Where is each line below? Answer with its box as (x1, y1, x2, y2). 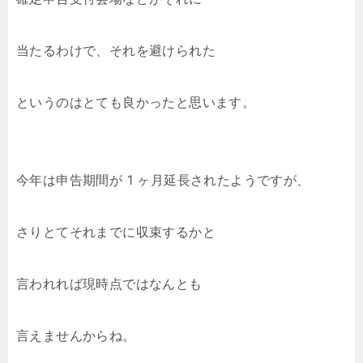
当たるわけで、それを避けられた (16, 42, 216, 58)
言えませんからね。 (16, 327, 136, 344)
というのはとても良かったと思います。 (16, 94, 256, 110)
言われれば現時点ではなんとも (16, 275, 203, 292)
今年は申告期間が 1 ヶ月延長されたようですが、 (16, 172, 310, 188)
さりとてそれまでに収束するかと (16, 224, 216, 240)
